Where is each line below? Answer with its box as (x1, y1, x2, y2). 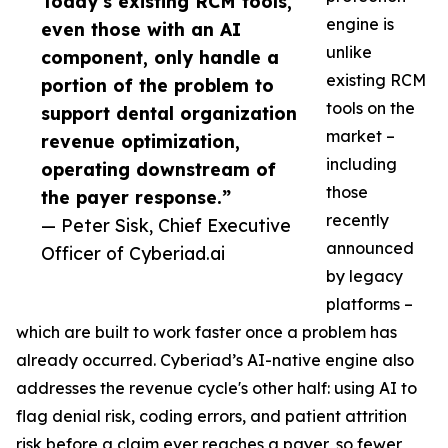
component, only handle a (41, 46, 279, 69)
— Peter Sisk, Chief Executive (41, 214, 291, 237)
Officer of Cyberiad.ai (41, 242, 225, 265)
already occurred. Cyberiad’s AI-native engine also (16, 350, 414, 371)
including (326, 154, 397, 175)
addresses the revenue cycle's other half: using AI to (16, 378, 417, 399)
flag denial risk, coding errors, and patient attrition (16, 406, 407, 427)
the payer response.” (41, 186, 231, 209)
